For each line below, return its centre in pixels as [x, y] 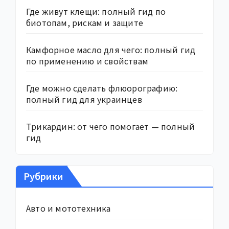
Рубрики [43, 176]
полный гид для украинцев [84, 99]
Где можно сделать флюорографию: [102, 88]
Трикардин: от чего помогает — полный [111, 126]
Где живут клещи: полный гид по [96, 11]
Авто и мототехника [68, 208]
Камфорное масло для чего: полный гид [111, 49]
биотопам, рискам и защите [85, 22]
